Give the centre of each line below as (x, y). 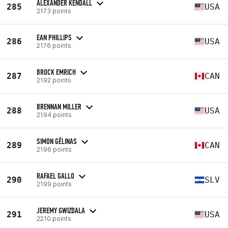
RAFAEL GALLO (55, 176)
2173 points (54, 11)
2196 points (54, 149)
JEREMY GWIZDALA (61, 210)
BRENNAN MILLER (59, 106)
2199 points (54, 184)
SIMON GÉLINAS (57, 141)
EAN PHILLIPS (54, 37)
